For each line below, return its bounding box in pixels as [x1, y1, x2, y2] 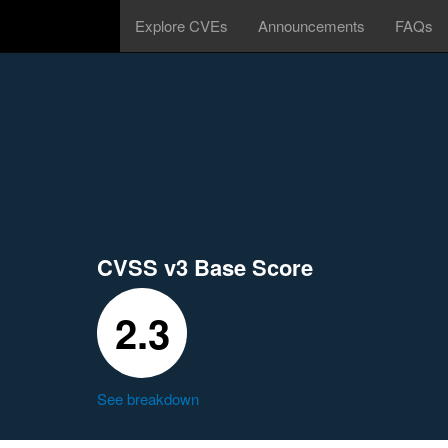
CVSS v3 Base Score [97, 251, 313, 283]
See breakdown [97, 388, 199, 409]
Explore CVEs [135, 15, 228, 36]
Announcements [258, 15, 365, 36]
